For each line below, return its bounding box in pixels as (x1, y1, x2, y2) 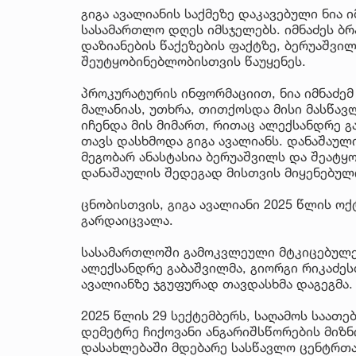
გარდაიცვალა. (81, 211, 173, 228)
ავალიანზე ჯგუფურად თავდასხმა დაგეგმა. (81, 275, 353, 292)
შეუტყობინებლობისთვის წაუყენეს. (81, 52, 306, 69)
